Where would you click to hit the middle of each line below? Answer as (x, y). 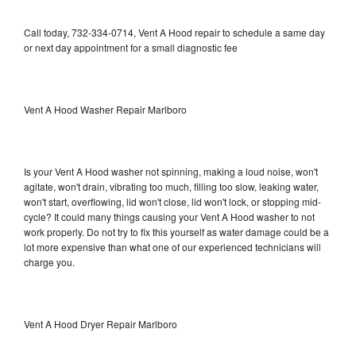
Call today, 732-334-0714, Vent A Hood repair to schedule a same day (174, 32)
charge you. (49, 261)
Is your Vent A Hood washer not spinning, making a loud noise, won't (171, 171)
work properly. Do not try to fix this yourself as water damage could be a (176, 231)
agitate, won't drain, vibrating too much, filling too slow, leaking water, (171, 186)
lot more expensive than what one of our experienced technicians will (172, 246)
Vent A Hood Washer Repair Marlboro (105, 109)
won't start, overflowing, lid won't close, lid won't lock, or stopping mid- (172, 201)
